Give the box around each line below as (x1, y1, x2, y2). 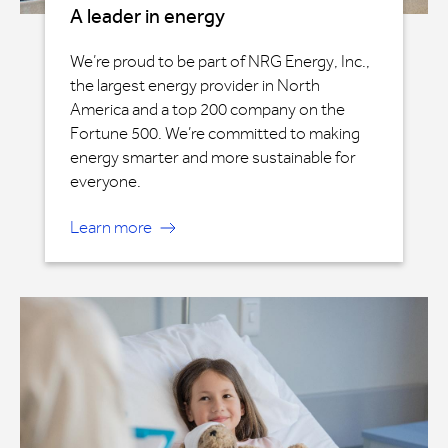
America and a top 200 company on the (70, 99, 345, 119)
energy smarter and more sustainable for (70, 147, 356, 167)
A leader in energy (70, 5, 225, 28)
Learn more (70, 217, 155, 237)
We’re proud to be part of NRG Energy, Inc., (70, 51, 370, 71)
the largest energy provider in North (70, 75, 320, 95)
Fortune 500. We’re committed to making (70, 123, 360, 143)
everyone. (70, 171, 141, 191)
